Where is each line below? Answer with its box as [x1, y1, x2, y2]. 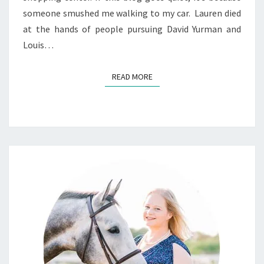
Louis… [23, 39, 54, 51]
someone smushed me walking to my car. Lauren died [23, 7, 241, 19]
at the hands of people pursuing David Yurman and [23, 23, 241, 35]
